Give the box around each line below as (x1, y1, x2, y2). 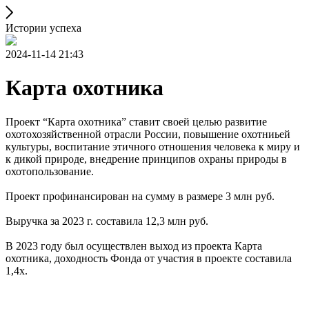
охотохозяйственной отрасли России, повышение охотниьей (6, 128, 290, 140)
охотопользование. (6, 165, 94, 177)
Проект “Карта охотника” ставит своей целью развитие (6, 115, 267, 128)
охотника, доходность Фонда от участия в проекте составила (6, 252, 292, 264)
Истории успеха (6, 22, 81, 34)
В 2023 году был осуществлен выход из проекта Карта (6, 239, 262, 252)
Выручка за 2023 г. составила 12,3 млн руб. (6, 215, 208, 227)
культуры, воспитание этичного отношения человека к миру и (6, 140, 300, 152)
